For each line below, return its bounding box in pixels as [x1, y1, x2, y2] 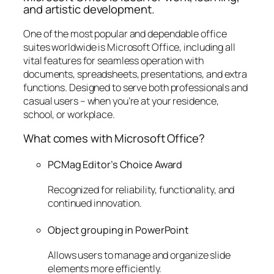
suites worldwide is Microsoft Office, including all [23, 40, 235, 54]
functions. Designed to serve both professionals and [23, 80, 248, 94]
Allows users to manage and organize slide [48, 248, 231, 262]
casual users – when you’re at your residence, [23, 94, 219, 108]
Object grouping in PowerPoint [48, 223, 190, 237]
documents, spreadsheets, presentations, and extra [23, 67, 248, 81]
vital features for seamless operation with [23, 53, 204, 67]
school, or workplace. [23, 107, 115, 121]
